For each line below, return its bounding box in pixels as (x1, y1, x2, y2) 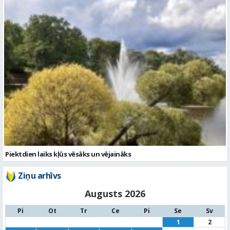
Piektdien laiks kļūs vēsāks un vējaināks (5, 149, 131, 159)
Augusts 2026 (85, 187, 145, 200)
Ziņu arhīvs (18, 170, 61, 182)
